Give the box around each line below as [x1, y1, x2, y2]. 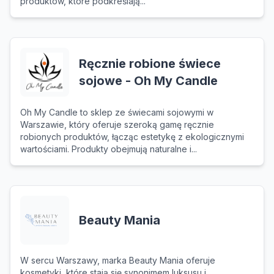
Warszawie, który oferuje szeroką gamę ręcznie [20, 119, 214, 130]
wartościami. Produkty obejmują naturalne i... [20, 144, 197, 154]
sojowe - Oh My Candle [79, 73, 218, 88]
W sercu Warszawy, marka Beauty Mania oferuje [20, 255, 215, 265]
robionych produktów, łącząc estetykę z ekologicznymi [20, 131, 244, 142]
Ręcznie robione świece [79, 56, 221, 71]
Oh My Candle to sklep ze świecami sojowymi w [20, 107, 213, 117]
